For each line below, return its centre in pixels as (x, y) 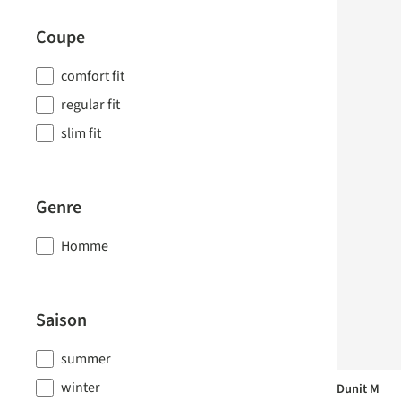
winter (81, 388)
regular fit (90, 105)
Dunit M (358, 389)
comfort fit (93, 76)
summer (86, 359)
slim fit (81, 133)
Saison (61, 320)
